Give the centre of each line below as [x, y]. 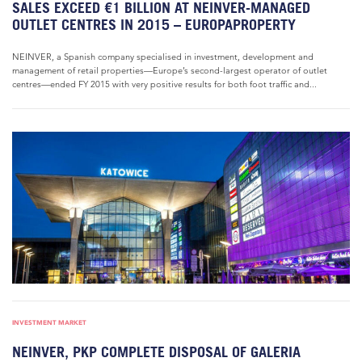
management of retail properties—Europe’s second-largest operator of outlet [170, 70]
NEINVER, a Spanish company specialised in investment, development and [163, 57]
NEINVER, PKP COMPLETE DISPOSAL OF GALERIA [156, 352]
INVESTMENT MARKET [49, 322]
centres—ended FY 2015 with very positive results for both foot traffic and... [164, 84]
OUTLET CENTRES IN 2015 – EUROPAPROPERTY [154, 25]
